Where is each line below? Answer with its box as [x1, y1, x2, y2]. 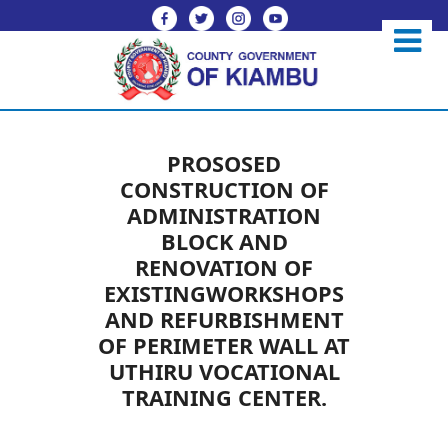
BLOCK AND [160, 227, 288, 257]
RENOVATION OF [135, 253, 313, 283]
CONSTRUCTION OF [119, 175, 329, 205]
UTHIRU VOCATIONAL [108, 357, 340, 387]
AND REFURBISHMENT [104, 305, 344, 335]
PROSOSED [167, 149, 281, 179]
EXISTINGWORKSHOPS [104, 279, 344, 309]
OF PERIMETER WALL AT [98, 331, 350, 361]
